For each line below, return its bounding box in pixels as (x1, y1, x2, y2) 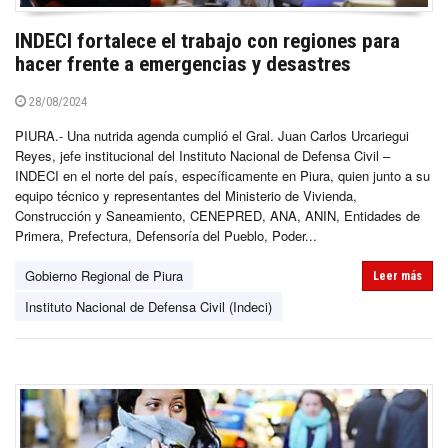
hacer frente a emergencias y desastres (15, 51, 351, 76)
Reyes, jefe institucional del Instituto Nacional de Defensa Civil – (15, 145, 390, 165)
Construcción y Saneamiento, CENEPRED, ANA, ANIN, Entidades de (15, 205, 420, 225)
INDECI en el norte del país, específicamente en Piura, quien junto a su (15, 165, 430, 185)
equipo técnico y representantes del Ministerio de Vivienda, (15, 185, 357, 205)
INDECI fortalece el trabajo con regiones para (15, 28, 400, 53)
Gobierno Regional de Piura (25, 265, 183, 285)
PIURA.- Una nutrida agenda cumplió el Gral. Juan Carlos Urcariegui (15, 125, 409, 145)
